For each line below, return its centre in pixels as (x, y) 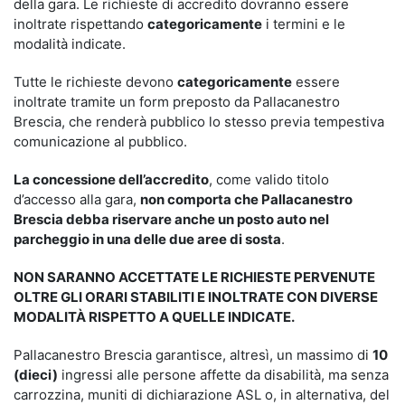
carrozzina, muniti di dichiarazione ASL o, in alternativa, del (202, 395)
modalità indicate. (70, 44)
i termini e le (304, 24)
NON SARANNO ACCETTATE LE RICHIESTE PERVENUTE (194, 277)
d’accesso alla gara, (77, 199)
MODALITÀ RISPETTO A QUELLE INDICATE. (154, 317)
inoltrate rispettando (80, 24)
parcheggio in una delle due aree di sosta (147, 239)
